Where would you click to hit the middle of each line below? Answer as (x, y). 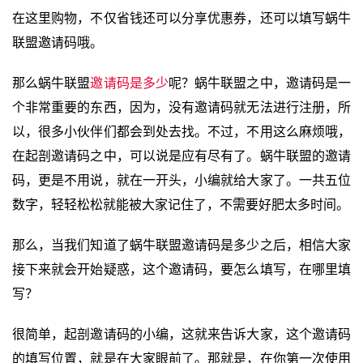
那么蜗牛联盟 (51, 83)
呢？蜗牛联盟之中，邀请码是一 (260, 83)
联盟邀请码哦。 (58, 43)
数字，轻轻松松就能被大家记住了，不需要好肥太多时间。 (181, 205)
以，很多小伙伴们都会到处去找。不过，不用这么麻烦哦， (181, 132)
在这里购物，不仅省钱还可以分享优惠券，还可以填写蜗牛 (181, 18)
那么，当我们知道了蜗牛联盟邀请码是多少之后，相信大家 (181, 245)
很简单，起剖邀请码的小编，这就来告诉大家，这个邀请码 (181, 334)
